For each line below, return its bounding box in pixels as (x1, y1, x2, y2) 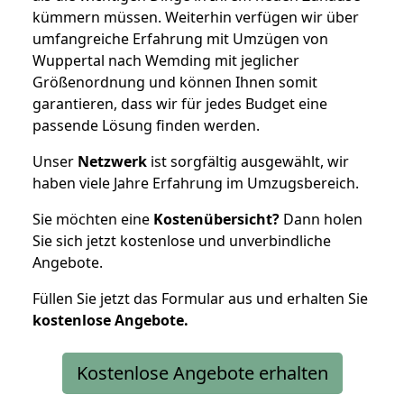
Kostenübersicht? (153, 208, 280, 229)
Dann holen (280, 208, 363, 229)
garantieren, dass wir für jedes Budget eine (32, 93, 327, 114)
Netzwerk (78, 151, 147, 171)
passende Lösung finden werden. (32, 115, 260, 135)
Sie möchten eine (32, 208, 153, 229)
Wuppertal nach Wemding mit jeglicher (32, 50, 299, 70)
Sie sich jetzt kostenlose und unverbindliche (32, 230, 331, 251)
